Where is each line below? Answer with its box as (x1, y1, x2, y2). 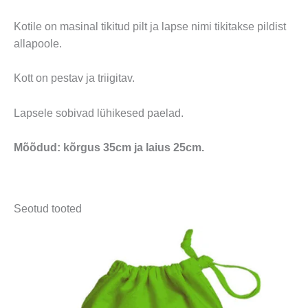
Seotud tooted (14, 203, 82, 215)
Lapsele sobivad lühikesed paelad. (14, 107, 184, 119)
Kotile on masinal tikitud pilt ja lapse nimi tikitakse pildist (14, 20, 286, 32)
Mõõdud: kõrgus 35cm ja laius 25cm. (14, 142, 204, 154)
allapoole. (14, 37, 62, 49)
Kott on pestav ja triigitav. (14, 72, 135, 85)
